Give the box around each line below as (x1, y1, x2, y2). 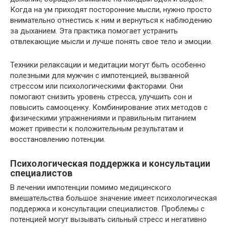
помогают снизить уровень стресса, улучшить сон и (10, 92, 192, 102)
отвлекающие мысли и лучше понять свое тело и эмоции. (10, 37, 212, 47)
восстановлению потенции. (10, 135, 105, 144)
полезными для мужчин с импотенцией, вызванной (10, 71, 189, 81)
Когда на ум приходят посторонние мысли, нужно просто (10, 5, 212, 15)
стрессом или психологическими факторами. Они (10, 82, 183, 91)
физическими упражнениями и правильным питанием (10, 113, 196, 123)
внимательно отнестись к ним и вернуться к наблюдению (10, 16, 212, 25)
